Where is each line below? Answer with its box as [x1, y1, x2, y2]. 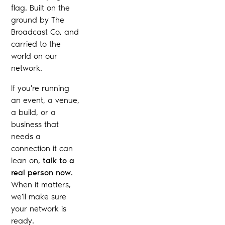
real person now [11, 167, 71, 177]
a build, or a [11, 107, 56, 117]
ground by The [11, 15, 65, 25]
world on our [11, 51, 58, 61]
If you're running [11, 83, 70, 93]
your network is [11, 203, 67, 213]
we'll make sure [11, 191, 67, 201]
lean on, [11, 155, 43, 165]
